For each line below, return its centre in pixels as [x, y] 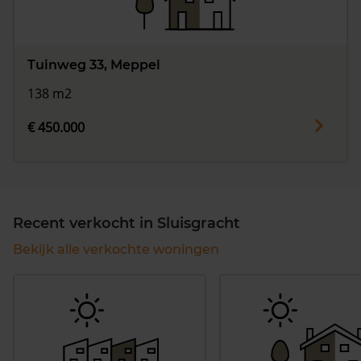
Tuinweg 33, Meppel [94, 64]
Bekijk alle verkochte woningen [116, 250]
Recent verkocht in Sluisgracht [127, 224]
